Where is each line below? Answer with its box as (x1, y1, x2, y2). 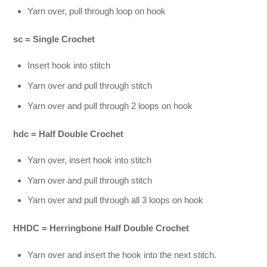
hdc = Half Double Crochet (13, 128, 124, 139)
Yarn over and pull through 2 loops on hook (27, 100, 193, 111)
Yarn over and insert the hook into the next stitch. (27, 249, 217, 260)
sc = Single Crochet (13, 34, 95, 45)
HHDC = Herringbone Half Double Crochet (13, 223, 190, 234)
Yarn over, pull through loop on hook (27, 5, 166, 16)
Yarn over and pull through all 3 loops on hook (27, 195, 204, 206)
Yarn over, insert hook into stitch (27, 155, 152, 165)
